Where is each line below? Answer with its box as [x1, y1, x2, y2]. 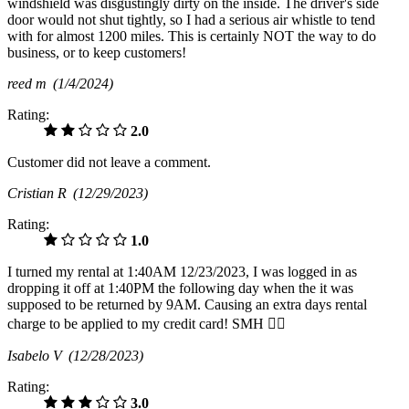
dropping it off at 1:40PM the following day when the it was [7, 279, 353, 296]
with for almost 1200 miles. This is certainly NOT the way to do [7, 27, 376, 44]
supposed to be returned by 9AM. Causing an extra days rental [7, 296, 367, 312]
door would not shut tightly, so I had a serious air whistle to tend [7, 11, 375, 27]
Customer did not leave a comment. [7, 153, 211, 170]
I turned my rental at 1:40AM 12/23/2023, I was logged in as [7, 263, 357, 279]
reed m [7, 75, 53, 91]
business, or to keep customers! [7, 44, 186, 60]
